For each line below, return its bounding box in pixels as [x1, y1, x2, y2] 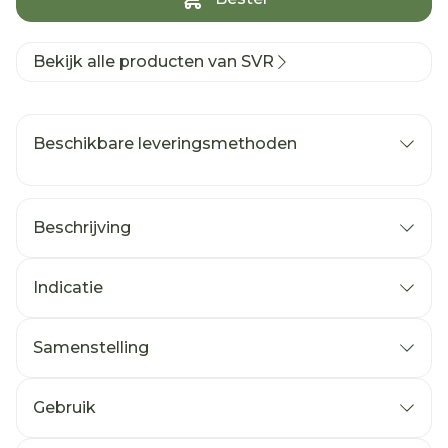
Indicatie [33, 278, 103, 297]
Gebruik [33, 398, 96, 417]
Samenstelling [33, 338, 149, 357]
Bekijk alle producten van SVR [33, 52, 274, 71]
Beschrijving [33, 218, 131, 237]
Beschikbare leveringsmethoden [33, 134, 297, 153]
